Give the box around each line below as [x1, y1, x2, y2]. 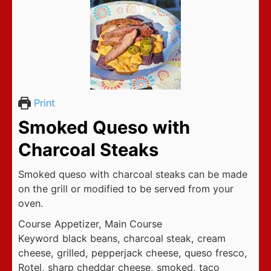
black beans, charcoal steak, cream [62, 232, 226, 244]
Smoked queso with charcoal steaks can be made [18, 168, 247, 180]
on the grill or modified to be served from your [18, 182, 233, 195]
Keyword [18, 232, 59, 244]
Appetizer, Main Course [54, 217, 163, 230]
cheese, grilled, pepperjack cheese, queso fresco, [18, 246, 247, 259]
